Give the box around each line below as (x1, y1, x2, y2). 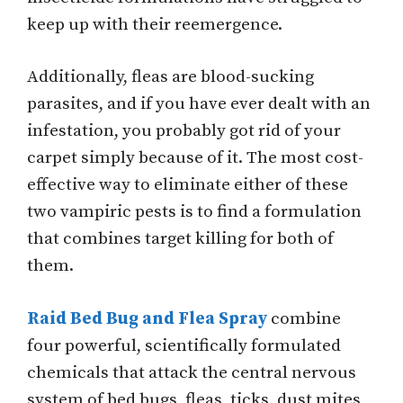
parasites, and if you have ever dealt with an (27, 94, 371, 115)
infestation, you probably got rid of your (27, 121, 341, 142)
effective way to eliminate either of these (27, 175, 348, 196)
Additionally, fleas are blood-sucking (27, 67, 314, 88)
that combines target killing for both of (27, 228, 334, 250)
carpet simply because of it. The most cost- (27, 148, 363, 169)
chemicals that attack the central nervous (27, 362, 356, 383)
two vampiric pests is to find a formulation (27, 201, 362, 223)
